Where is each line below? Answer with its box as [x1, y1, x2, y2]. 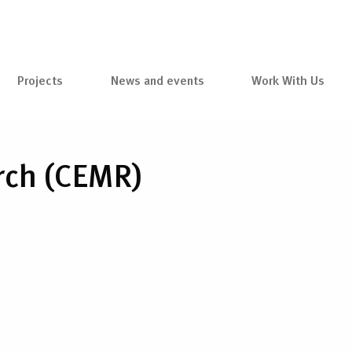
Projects [17, 71, 64, 90]
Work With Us [251, 71, 324, 90]
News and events [110, 71, 204, 90]
